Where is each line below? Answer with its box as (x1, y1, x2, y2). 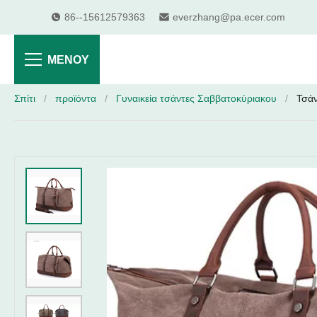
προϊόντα (55, 93, 96, 104)
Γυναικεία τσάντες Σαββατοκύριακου (116, 93, 277, 104)
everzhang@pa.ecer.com (173, 11, 285, 23)
